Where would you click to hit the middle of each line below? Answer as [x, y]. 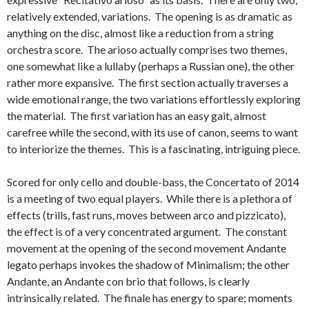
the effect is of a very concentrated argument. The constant [147, 231]
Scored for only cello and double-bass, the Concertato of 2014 [153, 182]
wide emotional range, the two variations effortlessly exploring [154, 99]
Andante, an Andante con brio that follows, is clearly [128, 281]
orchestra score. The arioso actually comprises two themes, [147, 49]
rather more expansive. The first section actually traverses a [148, 82]
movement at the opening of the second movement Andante [147, 248]
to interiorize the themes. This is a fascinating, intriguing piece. [153, 149]
